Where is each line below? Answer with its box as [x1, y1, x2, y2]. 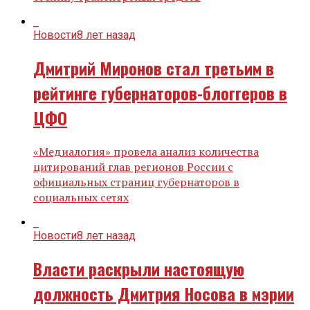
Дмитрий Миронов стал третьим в [33, 55, 274, 81]
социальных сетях [33, 190, 129, 205]
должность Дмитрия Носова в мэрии [33, 280, 294, 306]
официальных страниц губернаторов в [33, 174, 239, 190]
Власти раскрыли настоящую [33, 255, 244, 281]
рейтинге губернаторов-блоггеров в [33, 80, 287, 106]
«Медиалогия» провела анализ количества [33, 144, 259, 159]
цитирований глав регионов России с [33, 159, 233, 174]
